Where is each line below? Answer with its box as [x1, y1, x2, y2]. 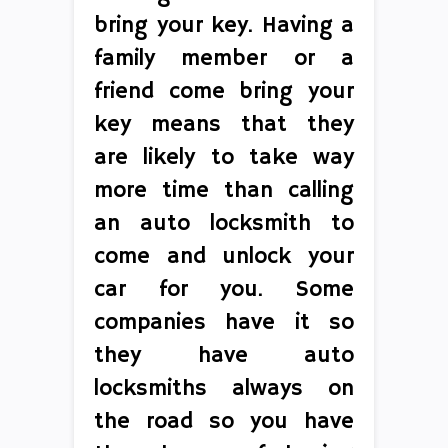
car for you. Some [94, 275, 354, 304]
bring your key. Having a [94, 11, 354, 40]
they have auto [94, 341, 354, 370]
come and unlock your [94, 242, 354, 271]
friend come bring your [94, 77, 354, 106]
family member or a [94, 44, 354, 73]
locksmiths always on [94, 374, 354, 403]
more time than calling [94, 176, 354, 205]
